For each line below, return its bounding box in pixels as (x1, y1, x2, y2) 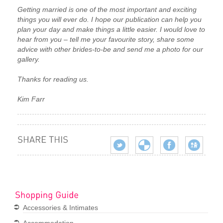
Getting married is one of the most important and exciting (17, 5, 197, 13)
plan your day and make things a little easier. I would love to (17, 25, 205, 33)
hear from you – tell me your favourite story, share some (17, 35, 194, 43)
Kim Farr (17, 95, 45, 103)
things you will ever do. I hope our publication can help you (17, 15, 202, 23)
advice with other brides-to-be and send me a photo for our (17, 45, 203, 53)
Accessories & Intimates (23, 204, 98, 212)
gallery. (17, 55, 40, 63)
